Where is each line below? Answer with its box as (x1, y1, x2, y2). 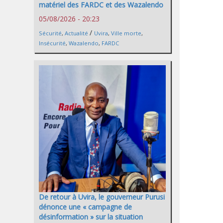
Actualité (65, 29, 88, 37)
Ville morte (111, 29, 141, 37)
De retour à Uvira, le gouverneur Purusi (39, 192, 165, 202)
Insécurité (39, 39, 66, 47)
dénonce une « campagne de (39, 202, 132, 212)
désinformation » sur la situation (39, 212, 143, 222)
